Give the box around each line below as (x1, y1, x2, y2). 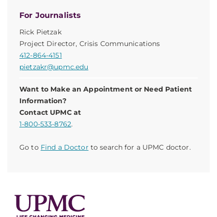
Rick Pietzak (19, 28, 62, 36)
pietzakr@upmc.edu (19, 62, 89, 71)
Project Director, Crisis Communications (19, 39, 160, 48)
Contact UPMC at (19, 108, 81, 117)
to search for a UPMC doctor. (88, 143, 191, 152)
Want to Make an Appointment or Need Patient (19, 85, 192, 93)
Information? (19, 96, 66, 105)
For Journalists (19, 11, 81, 20)
